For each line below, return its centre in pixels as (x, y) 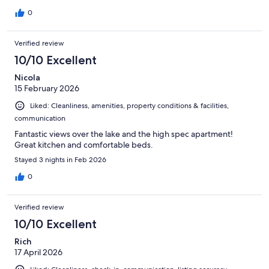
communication (40, 118)
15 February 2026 (47, 88)
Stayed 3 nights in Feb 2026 (60, 159)
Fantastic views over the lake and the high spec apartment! (124, 134)
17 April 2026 (38, 252)
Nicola (27, 77)
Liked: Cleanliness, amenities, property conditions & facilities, (129, 105)
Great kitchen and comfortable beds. (84, 144)
